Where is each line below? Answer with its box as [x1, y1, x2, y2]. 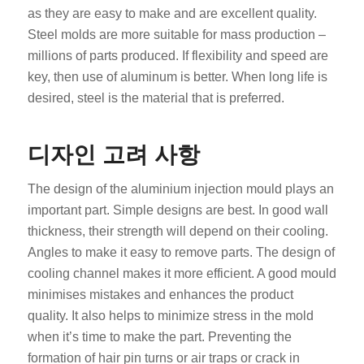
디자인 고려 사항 [27, 142, 200, 168]
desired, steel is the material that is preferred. [27, 91, 284, 106]
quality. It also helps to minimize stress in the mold [27, 308, 314, 323]
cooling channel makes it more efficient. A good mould [27, 266, 336, 280]
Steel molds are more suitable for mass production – [27, 28, 326, 42]
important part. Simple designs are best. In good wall [27, 202, 328, 217]
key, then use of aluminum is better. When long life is [27, 70, 327, 84]
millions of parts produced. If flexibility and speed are [27, 49, 328, 63]
